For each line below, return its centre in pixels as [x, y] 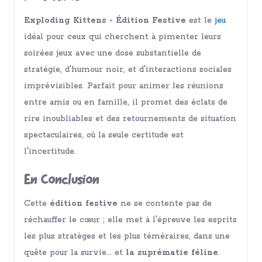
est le [200, 20]
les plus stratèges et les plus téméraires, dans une [127, 236]
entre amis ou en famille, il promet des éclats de [126, 102]
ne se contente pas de [165, 204]
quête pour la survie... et [75, 253]
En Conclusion [61, 180]
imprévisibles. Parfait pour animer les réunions [124, 86]
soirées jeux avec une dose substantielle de [113, 53]
